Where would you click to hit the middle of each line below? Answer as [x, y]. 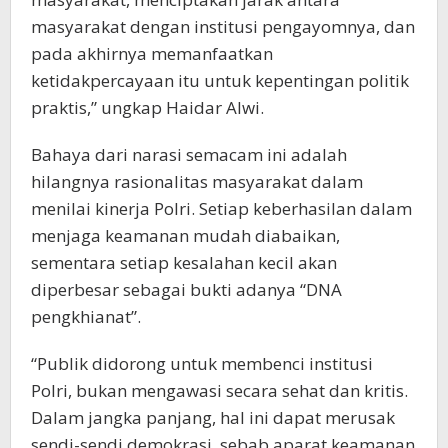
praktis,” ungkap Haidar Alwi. [147, 107]
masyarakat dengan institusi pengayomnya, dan [223, 26]
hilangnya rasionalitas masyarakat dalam [197, 181]
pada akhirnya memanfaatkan [152, 53]
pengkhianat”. [86, 316]
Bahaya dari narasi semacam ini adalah [189, 154]
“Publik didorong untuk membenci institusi [202, 363]
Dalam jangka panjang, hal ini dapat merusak [213, 417]
